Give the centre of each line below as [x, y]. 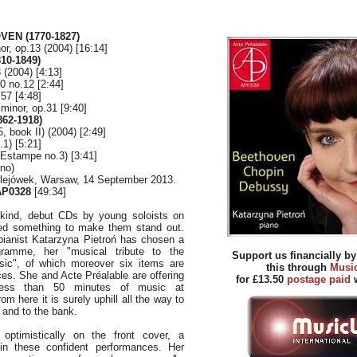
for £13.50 [261, 279]
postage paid [319, 279]
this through [298, 267]
